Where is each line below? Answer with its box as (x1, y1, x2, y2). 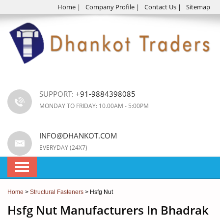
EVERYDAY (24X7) (39, 143, 87, 152)
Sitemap (186, 2, 210, 11)
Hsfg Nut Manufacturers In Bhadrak (7, 202, 209, 219)
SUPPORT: (39, 89, 76, 99)
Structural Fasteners (30, 189, 83, 196)
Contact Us (144, 2, 176, 11)
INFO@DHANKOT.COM (39, 131, 117, 141)
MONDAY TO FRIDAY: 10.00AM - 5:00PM (39, 102, 149, 110)
